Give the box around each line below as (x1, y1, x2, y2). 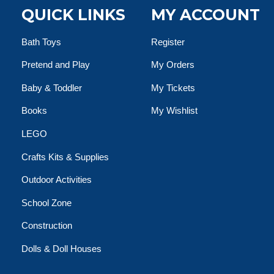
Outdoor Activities (21, 174, 92, 185)
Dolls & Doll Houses (21, 243, 102, 254)
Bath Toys (21, 36, 61, 47)
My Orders (151, 59, 195, 70)
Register (151, 36, 185, 47)
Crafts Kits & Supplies (21, 151, 109, 162)
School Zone (21, 197, 72, 208)
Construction (21, 220, 72, 231)
